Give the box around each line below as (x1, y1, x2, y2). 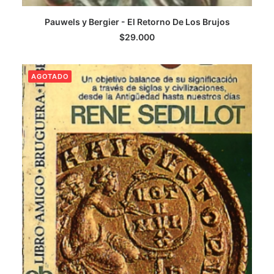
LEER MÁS (116, 26, 158, 35)
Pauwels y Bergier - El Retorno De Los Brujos (44, 17, 230, 27)
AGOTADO (31, 72, 69, 81)
